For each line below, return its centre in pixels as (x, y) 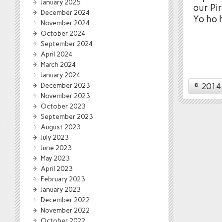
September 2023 (67, 116)
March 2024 (58, 64)
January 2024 (60, 75)
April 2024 (56, 54)
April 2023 (56, 168)
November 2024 (65, 23)
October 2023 (63, 106)
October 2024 (63, 33)
